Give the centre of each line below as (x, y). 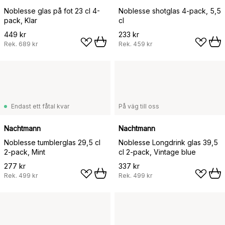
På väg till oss (139, 106)
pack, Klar (21, 20)
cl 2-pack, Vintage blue (157, 152)
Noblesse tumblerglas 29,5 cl (52, 142)
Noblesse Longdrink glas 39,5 (168, 142)
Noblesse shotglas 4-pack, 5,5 (170, 11)
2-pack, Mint (25, 152)
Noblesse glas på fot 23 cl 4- (52, 11)
